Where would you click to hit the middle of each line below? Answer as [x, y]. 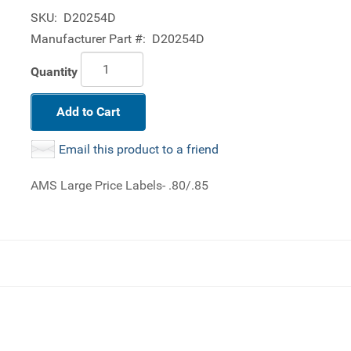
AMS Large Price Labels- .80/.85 [119, 185]
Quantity [54, 71]
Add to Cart [88, 112]
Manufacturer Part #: [88, 39]
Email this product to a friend [139, 149]
